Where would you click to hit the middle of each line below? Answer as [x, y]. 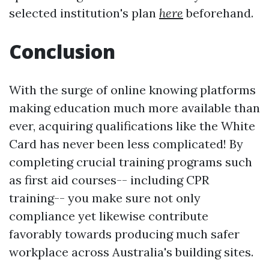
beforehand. [218, 13]
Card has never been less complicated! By [126, 144]
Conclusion [62, 52]
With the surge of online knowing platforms [132, 90]
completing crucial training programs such [131, 162]
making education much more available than [134, 108]
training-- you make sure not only [105, 198]
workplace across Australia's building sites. [131, 252]
